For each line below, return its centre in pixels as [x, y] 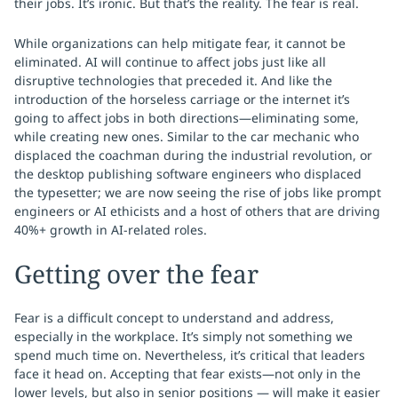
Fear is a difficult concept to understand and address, [174, 318]
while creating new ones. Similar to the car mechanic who [187, 136]
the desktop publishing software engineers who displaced [188, 174]
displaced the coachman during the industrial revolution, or [193, 155]
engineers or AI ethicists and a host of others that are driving [197, 211]
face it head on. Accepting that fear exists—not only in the [187, 374]
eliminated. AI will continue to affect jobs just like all [170, 62]
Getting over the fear [136, 274]
